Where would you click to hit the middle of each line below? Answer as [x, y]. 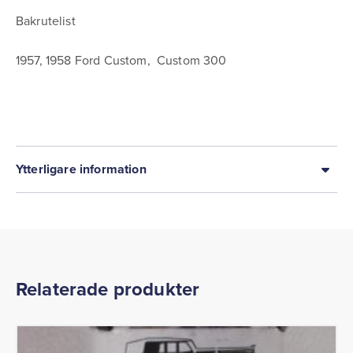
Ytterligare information [81, 169]
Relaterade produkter [108, 289]
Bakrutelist [46, 20]
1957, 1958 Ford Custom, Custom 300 [121, 60]
